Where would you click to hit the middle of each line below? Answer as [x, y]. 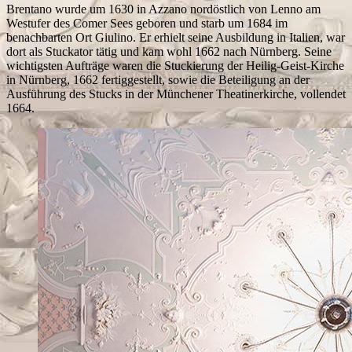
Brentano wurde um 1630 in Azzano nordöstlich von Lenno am [163, 9]
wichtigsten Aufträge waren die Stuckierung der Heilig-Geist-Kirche [175, 65]
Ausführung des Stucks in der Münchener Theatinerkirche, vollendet [176, 93]
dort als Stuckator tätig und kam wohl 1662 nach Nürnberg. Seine [169, 51]
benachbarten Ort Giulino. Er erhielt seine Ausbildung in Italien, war [176, 37]
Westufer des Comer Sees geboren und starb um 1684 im [147, 23]
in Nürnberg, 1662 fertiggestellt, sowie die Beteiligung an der [158, 79]
